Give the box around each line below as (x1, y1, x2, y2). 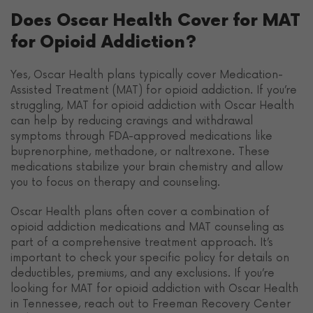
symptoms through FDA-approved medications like (10, 129, 272, 143)
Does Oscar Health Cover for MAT (10, 10, 300, 31)
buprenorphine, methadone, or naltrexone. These (10, 145, 270, 158)
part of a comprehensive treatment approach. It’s (10, 235, 273, 249)
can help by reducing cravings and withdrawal (10, 114, 253, 127)
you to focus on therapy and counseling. (10, 175, 220, 189)
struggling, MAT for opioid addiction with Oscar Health (10, 99, 294, 112)
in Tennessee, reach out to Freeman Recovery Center (10, 297, 291, 310)
